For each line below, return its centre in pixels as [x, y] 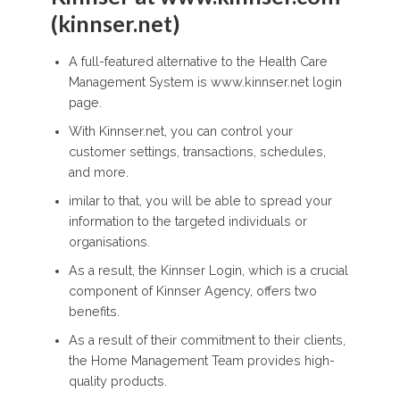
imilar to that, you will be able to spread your [200, 201]
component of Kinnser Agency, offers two [192, 292]
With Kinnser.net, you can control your [180, 132]
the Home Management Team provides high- [201, 360]
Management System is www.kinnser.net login [205, 83]
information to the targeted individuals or [187, 222]
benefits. [94, 312]
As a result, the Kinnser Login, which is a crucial [208, 271]
